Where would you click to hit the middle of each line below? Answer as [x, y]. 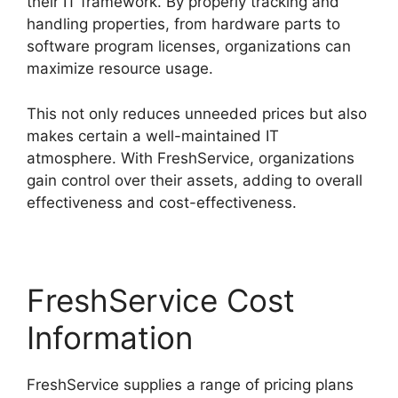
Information [110, 337]
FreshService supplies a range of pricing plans [190, 384]
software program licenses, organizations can [189, 47]
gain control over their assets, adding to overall [195, 180]
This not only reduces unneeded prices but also [197, 113]
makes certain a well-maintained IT [153, 135]
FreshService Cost [161, 300]
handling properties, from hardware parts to [183, 24]
